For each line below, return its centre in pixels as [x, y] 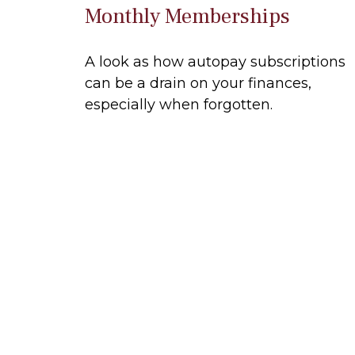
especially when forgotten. [179, 104]
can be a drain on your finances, [198, 83]
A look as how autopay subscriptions [215, 61]
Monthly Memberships [187, 16]
